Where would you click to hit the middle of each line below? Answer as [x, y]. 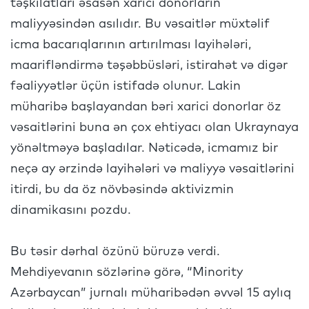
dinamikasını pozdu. [72, 210]
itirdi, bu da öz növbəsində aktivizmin [122, 190]
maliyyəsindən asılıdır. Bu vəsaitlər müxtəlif [140, 24]
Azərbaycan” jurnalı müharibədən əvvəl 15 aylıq [151, 293]
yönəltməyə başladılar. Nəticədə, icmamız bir [144, 148]
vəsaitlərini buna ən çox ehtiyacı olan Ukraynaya [154, 128]
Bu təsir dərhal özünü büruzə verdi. [115, 252]
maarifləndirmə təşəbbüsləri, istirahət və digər [149, 66]
